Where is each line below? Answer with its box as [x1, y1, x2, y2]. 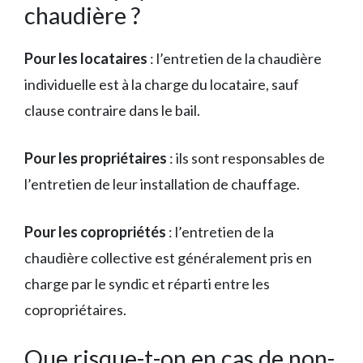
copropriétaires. [24, 300, 126, 318]
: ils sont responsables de [167, 148, 325, 167]
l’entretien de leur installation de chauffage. [24, 174, 300, 193]
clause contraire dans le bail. [24, 100, 200, 119]
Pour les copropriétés [24, 222, 166, 241]
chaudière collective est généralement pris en [24, 248, 312, 267]
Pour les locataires [24, 49, 147, 67]
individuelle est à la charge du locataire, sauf [24, 75, 299, 93]
